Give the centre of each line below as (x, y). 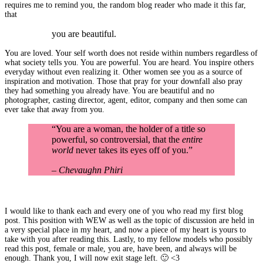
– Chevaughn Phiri (87, 170)
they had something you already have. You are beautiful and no (109, 90)
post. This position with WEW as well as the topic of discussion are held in (129, 220)
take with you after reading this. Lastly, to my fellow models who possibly (129, 239)
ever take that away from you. (55, 109)
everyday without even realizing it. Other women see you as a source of (124, 72)
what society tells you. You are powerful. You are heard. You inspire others (129, 62)
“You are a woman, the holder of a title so (129, 129)
